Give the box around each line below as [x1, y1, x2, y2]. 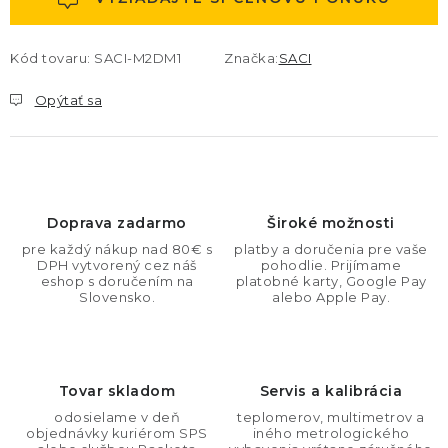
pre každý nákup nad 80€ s [21, 241, 213, 257]
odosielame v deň [54, 409, 180, 425]
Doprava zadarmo [47, 214, 187, 232]
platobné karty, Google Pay [235, 273, 427, 289]
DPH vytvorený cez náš [37, 257, 197, 273]
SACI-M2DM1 [94, 50, 181, 66]
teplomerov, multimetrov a [237, 409, 425, 425]
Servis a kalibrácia [259, 382, 403, 400]
